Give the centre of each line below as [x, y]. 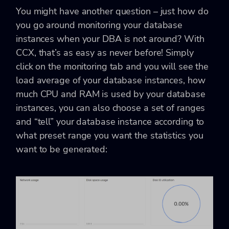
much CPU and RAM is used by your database [111, 94]
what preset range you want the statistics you [110, 135]
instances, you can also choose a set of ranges [111, 108]
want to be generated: [62, 149]
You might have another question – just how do [112, 11]
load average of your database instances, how [111, 80]
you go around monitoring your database [99, 25]
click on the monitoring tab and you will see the [112, 66]
